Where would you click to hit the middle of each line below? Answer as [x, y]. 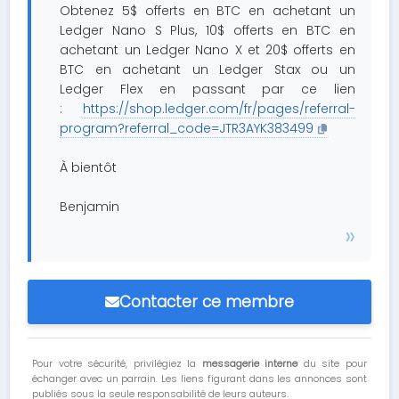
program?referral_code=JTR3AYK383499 [187, 128]
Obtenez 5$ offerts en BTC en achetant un [208, 11]
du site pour [332, 363]
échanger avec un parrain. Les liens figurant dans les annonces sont [199, 379]
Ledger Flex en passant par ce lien [208, 89]
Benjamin [90, 207]
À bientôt [89, 167]
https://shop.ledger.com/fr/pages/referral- [219, 109]
